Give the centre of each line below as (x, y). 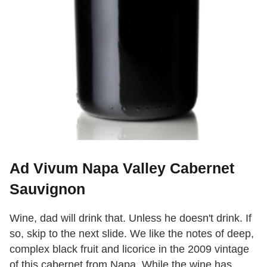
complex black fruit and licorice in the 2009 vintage (129, 249)
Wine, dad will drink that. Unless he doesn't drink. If (131, 218)
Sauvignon (47, 189)
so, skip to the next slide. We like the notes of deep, (132, 234)
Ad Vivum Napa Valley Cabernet (122, 168)
